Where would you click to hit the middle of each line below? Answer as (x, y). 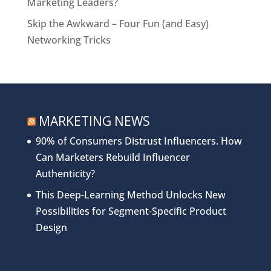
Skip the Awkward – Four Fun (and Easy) (118, 24)
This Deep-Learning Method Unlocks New (130, 195)
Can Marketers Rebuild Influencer (113, 157)
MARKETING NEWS (94, 121)
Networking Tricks (69, 40)
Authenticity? (65, 174)
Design (51, 227)
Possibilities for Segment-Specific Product (131, 211)
